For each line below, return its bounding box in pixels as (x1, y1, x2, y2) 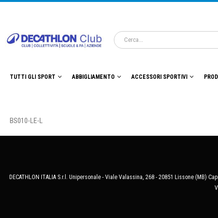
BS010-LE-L (10, 116, 43, 126)
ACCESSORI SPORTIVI (131, 73, 187, 81)
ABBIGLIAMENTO (72, 73, 115, 81)
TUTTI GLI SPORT (10, 73, 55, 81)
